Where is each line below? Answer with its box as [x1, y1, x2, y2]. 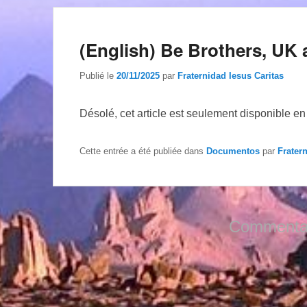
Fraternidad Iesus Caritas [177, 70, 284, 81]
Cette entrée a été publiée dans [79, 145, 206, 156]
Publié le [79, 70, 116, 81]
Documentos [206, 145, 260, 156]
